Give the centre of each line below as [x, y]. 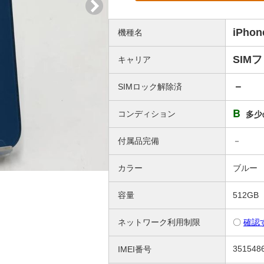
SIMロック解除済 [150, 87]
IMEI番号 [135, 249]
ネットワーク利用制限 [159, 222]
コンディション [147, 114]
